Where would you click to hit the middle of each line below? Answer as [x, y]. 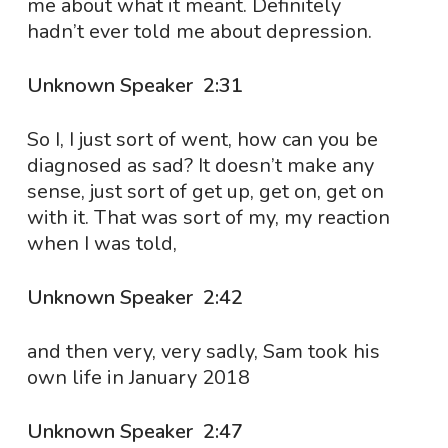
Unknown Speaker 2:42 [137, 297]
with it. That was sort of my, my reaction [208, 217]
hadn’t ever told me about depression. [199, 31]
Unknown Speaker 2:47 [137, 431]
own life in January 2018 [138, 377]
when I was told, [101, 243]
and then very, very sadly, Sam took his [203, 351]
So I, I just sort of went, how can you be [202, 139]
